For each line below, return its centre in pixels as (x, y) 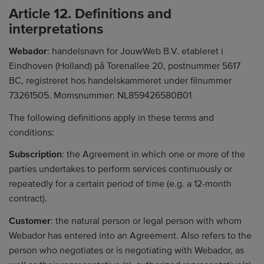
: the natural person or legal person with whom (146, 221)
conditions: (32, 132)
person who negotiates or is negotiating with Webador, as (126, 250)
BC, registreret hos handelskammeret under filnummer (120, 81)
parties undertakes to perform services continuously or (121, 169)
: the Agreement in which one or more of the (154, 154)
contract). (28, 199)
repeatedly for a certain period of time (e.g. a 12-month (120, 184)
